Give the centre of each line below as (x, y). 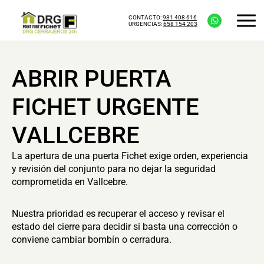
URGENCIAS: (146, 24)
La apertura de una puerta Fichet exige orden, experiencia (130, 156)
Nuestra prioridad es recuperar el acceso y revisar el (118, 214)
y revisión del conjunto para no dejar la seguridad (114, 169)
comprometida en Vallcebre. (70, 182)
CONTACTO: (146, 17)
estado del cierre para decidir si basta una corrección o (125, 227)
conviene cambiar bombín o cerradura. (92, 240)
